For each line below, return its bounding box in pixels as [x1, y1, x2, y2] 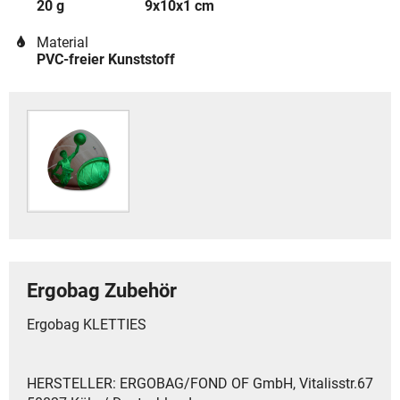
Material [36, 34, 88, 51]
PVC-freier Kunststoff [36, 51, 175, 68]
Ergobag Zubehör [27, 279, 177, 302]
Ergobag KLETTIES [27, 316, 146, 334]
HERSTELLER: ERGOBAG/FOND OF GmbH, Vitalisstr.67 [27, 375, 373, 393]
